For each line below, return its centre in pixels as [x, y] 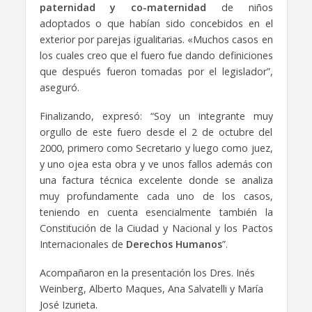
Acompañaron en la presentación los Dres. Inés [147, 272]
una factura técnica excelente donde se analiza [156, 180]
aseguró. [59, 87]
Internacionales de [83, 244]
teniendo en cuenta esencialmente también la [156, 212]
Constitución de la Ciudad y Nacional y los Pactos [156, 228]
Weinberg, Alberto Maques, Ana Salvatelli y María [151, 288]
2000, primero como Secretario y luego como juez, [156, 148]
